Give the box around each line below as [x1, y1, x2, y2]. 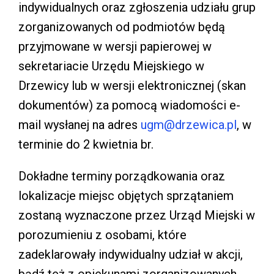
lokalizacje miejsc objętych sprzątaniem [18, 188, 234, 203]
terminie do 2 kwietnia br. [18, 136, 154, 152]
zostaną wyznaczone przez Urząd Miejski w [18, 207, 255, 223]
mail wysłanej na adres [18, 117, 141, 132]
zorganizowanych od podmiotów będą [18, 19, 225, 34]
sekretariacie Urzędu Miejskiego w [18, 58, 204, 73]
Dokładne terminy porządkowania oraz [18, 168, 225, 183]
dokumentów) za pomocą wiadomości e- [18, 97, 240, 113]
